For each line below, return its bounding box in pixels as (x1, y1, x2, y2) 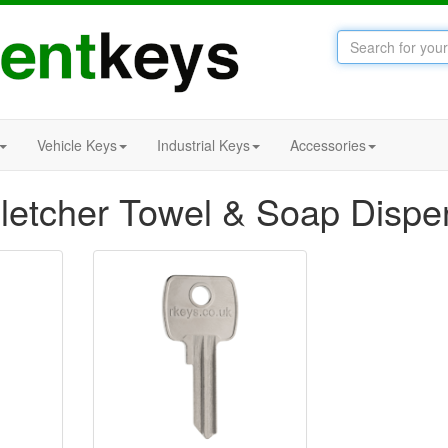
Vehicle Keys (37, 135, 117, 155)
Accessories (290, 135, 366, 155)
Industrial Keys (157, 135, 250, 155)
